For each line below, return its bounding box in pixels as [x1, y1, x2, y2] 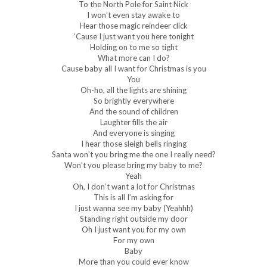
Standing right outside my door [79, 213, 188, 223]
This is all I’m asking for [94, 192, 173, 202]
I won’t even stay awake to [87, 10, 180, 20]
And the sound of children [89, 106, 178, 116]
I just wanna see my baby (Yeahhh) [74, 203, 193, 213]
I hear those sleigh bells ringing [80, 138, 187, 148]
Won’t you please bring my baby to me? [64, 160, 203, 170]
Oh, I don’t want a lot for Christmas [72, 181, 195, 191]
